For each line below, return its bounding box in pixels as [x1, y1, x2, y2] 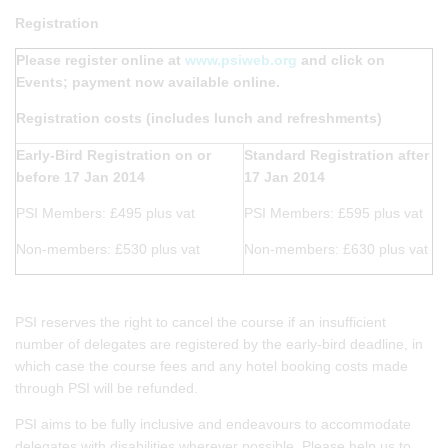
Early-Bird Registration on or [16, 146, 211, 163]
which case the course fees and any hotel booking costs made [15, 357, 408, 374]
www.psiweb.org [185, 51, 297, 68]
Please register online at [16, 51, 185, 68]
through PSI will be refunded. [15, 379, 198, 396]
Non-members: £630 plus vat [244, 240, 428, 257]
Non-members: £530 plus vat [16, 240, 200, 257]
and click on [297, 51, 385, 68]
